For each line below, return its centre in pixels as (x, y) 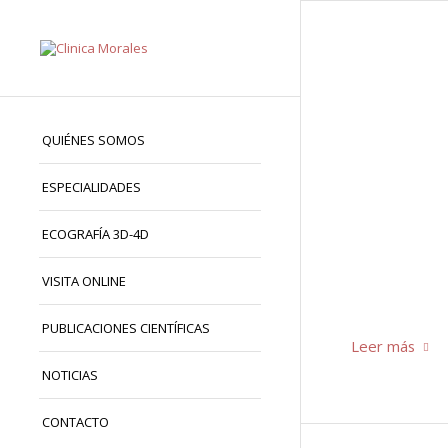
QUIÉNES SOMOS (93, 140)
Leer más (383, 345)
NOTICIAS (70, 375)
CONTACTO (75, 422)
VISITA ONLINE (84, 281)
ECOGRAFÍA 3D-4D (95, 234)
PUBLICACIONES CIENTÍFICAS (126, 328)
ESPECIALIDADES (91, 187)
